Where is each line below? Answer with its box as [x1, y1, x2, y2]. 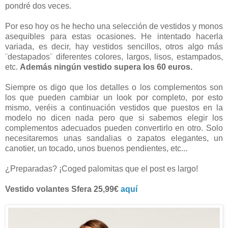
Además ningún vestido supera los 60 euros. [20, 62, 192, 71]
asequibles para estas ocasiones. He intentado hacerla [5, 32, 223, 41]
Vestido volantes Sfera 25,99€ [5, 184, 121, 193]
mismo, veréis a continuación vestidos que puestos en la [5, 103, 223, 112]
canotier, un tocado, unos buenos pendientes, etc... [5, 144, 187, 153]
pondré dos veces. [5, 1, 71, 10]
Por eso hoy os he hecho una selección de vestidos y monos [5, 21, 223, 31]
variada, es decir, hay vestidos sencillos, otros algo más [5, 42, 223, 51]
